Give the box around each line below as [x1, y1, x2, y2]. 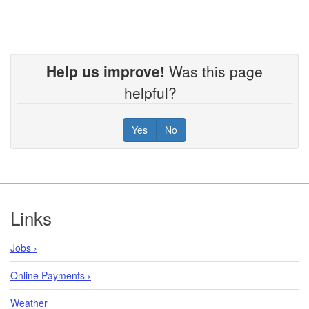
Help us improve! [46, 60, 165, 81]
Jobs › [10, 240, 37, 255]
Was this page [165, 60, 263, 81]
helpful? [124, 81, 185, 103]
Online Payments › [10, 268, 91, 282]
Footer [10, 190, 69, 220]
